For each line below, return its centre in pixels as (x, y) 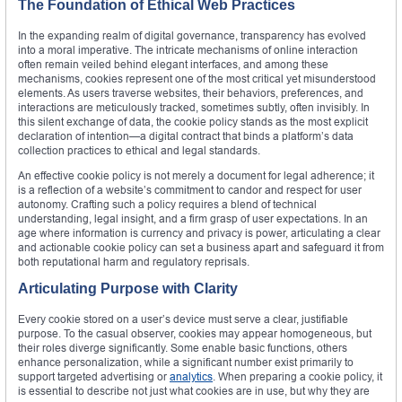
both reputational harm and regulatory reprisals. (134, 262)
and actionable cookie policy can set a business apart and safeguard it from (201, 248)
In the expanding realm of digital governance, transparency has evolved (192, 36)
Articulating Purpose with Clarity (128, 289)
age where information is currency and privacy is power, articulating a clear (199, 233)
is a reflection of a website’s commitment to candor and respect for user (190, 190)
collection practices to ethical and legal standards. (139, 151)
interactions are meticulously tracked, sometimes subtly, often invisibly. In (194, 108)
